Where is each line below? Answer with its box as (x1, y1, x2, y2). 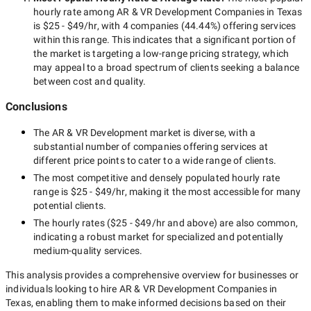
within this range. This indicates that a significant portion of (33, 34, 296, 45)
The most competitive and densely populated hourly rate (33, 172, 280, 183)
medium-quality (33, 245, 102, 256)
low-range (143, 48, 187, 59)
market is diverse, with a (147, 127, 256, 138)
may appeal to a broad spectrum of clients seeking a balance (33, 62, 300, 73)
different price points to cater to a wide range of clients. (33, 155, 277, 166)
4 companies (122, 20, 179, 31)
